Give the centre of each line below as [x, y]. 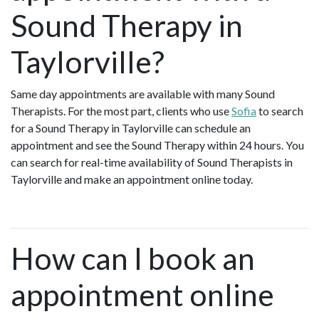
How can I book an [133, 258]
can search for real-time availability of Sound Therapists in [152, 162]
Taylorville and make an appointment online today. [132, 179]
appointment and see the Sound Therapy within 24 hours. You [157, 145]
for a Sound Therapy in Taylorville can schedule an [131, 127]
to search [280, 110]
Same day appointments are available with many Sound [143, 93]
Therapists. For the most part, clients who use [121, 110]
